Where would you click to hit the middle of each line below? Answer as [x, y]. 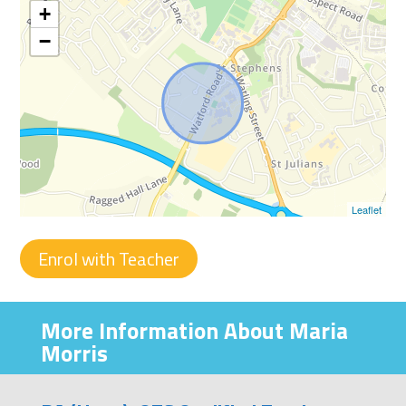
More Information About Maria [194, 331]
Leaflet [366, 210]
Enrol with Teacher [109, 259]
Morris [74, 354]
